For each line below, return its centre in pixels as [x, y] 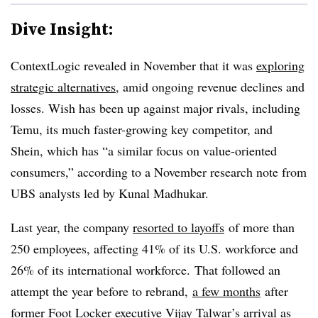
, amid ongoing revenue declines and [210, 86]
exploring [280, 65]
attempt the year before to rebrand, [102, 291]
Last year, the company [72, 227]
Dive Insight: [62, 28]
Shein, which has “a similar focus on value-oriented [144, 150]
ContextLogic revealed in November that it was [133, 65]
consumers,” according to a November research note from [159, 171]
